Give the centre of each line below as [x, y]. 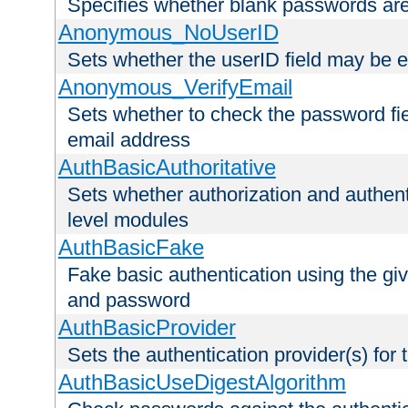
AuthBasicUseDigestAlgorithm [202, 382]
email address [129, 140]
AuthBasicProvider [147, 328]
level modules [128, 220]
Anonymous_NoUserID [168, 33]
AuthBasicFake [131, 248]
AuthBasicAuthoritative [167, 168]
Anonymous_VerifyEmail [175, 87]
